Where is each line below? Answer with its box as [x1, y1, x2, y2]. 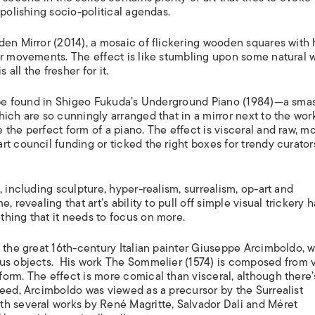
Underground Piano [141, 93, 240, 111]
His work [59, 253, 105, 271]
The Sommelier [105, 253, 182, 271]
